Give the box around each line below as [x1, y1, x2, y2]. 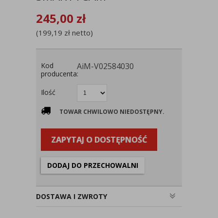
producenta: [41, 69, 78, 78]
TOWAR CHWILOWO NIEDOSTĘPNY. [59, 108, 164, 116]
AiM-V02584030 [77, 61, 134, 72]
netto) [70, 28, 93, 37]
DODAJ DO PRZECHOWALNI [47, 161, 138, 170]
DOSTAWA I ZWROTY [36, 192, 107, 201]
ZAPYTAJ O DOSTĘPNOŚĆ [51, 134, 147, 145]
